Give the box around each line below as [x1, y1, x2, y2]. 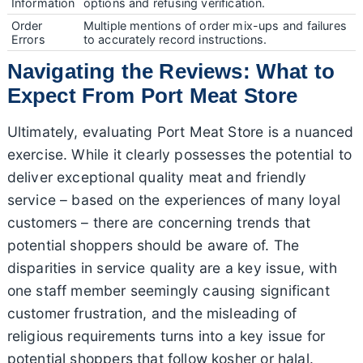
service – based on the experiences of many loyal [6, 191, 341, 209]
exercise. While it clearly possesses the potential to [6, 146, 352, 164]
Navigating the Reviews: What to [6, 60, 335, 83]
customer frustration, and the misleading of [6, 305, 297, 322]
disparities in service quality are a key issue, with [6, 259, 337, 277]
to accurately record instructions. [83, 32, 267, 47]
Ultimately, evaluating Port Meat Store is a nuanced [6, 123, 354, 141]
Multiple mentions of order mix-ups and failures [83, 19, 347, 33]
